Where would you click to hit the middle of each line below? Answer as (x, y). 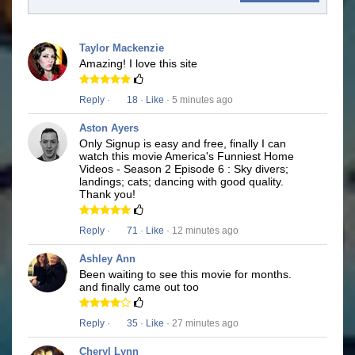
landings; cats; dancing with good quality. (181, 182)
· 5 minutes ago (198, 100)
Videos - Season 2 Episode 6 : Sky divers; (184, 169)
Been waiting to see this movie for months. (185, 275)
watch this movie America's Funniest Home (187, 157)
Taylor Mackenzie (122, 48)
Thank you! (107, 195)
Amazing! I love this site (138, 64)
